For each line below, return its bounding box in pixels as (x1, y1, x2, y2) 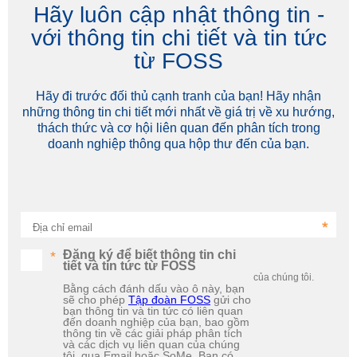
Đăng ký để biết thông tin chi (63, 247, 236, 261)
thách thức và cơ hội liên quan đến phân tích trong (37, 120, 320, 135)
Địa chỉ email (33, 221, 92, 233)
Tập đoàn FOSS (128, 292, 210, 306)
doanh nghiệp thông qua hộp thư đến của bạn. (48, 136, 309, 151)
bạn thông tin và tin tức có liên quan (63, 304, 243, 317)
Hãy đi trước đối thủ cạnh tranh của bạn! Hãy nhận (36, 88, 321, 103)
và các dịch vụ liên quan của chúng (63, 337, 240, 351)
